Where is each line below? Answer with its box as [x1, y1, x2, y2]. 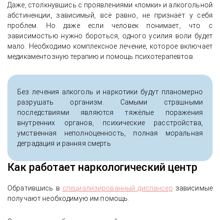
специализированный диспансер [62, 184, 173, 192]
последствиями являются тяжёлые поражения [17, 109, 203, 116]
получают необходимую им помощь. [7, 194, 130, 202]
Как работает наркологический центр [7, 161, 197, 173]
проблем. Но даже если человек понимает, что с [7, 22, 213, 29]
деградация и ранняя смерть [17, 139, 111, 147]
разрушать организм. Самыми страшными [17, 98, 203, 106]
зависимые [172, 184, 213, 192]
